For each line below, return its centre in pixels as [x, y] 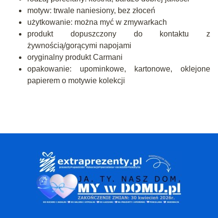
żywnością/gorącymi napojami [79, 46]
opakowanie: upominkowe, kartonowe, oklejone [119, 69]
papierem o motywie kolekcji [76, 81]
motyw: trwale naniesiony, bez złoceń [91, 11]
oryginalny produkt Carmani [75, 57]
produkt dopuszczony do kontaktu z [119, 34]
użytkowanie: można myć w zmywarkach [97, 22]
